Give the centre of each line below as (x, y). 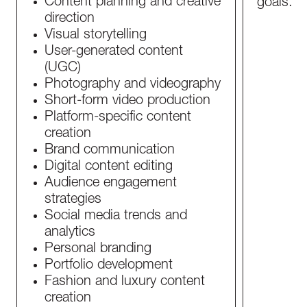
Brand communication (110, 151)
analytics (70, 233)
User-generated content (114, 52)
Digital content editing (109, 167)
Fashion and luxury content (125, 282)
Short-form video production (127, 101)
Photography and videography (133, 85)
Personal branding (98, 249)
